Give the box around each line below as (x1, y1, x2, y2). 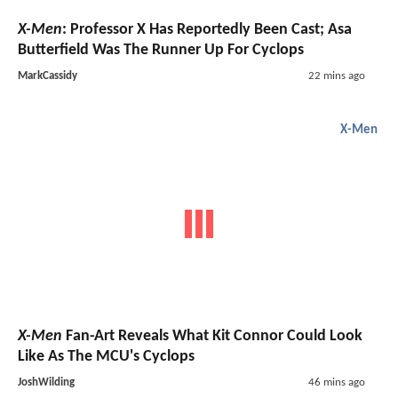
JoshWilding (18, 377, 75, 389)
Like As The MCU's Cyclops (18, 348, 195, 366)
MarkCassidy (18, 69, 77, 82)
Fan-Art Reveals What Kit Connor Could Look (62, 328, 362, 346)
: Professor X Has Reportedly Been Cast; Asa (62, 20, 352, 38)
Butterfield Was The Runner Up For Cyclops (18, 41, 304, 59)
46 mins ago (307, 377, 365, 389)
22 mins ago (307, 69, 365, 82)
